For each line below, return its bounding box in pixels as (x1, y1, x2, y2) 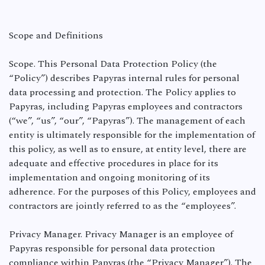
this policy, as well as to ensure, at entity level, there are (9, 142, 247, 156)
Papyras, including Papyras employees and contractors (9, 99, 243, 114)
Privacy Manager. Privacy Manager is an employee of (9, 227, 233, 241)
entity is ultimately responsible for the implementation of (9, 128, 255, 142)
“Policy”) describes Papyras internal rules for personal (9, 71, 240, 85)
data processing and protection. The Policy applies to (9, 85, 236, 99)
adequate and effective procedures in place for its (9, 156, 218, 170)
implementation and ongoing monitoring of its (9, 170, 210, 185)
